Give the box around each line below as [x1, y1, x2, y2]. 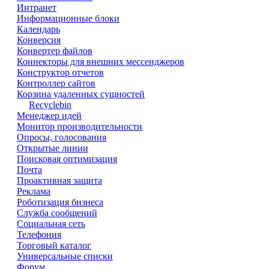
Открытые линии [17, 143, 88, 153]
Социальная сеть [17, 219, 85, 229]
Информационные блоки [17, 13, 119, 23]
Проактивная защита [17, 175, 102, 186]
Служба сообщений [17, 208, 97, 218]
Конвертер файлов [17, 46, 92, 56]
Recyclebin [29, 100, 71, 110]
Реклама [17, 186, 50, 196]
